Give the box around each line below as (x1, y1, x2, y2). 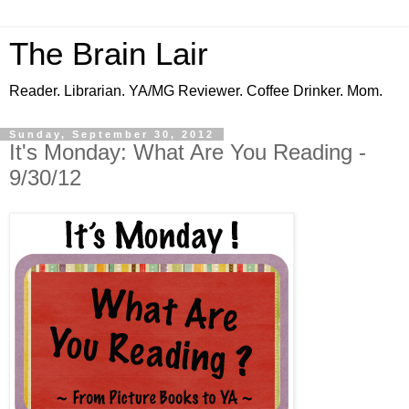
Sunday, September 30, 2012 (9, 129, 215, 140)
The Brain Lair (9, 37, 208, 71)
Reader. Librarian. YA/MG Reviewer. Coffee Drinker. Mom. (9, 83, 383, 99)
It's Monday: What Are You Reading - (9, 140, 366, 164)
